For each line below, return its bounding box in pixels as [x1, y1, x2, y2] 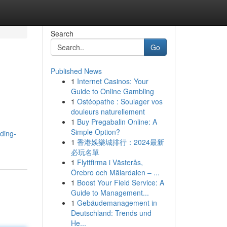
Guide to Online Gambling [70, 86, 154, 96]
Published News [50, 66, 102, 76]
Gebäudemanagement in [77, 198, 157, 208]
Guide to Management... [70, 187, 149, 198]
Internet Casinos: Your [77, 76, 148, 86]
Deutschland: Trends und [70, 208, 152, 218]
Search [50, 28, 73, 39]
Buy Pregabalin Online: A [77, 117, 157, 127]
